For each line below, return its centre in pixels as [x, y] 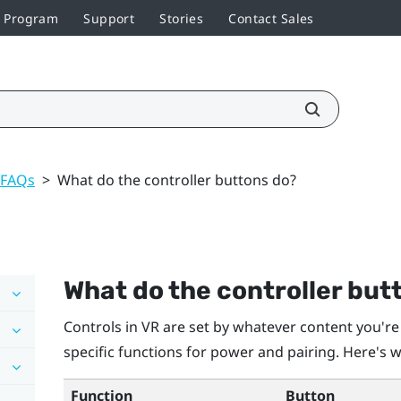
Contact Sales [271, 18]
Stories [182, 18]
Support [109, 18]
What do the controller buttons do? [177, 179]
